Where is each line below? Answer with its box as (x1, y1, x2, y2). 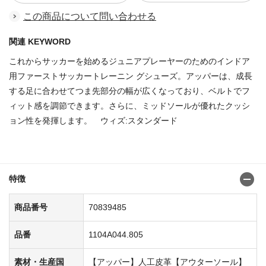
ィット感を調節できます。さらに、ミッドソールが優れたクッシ (9, 100, 250, 110)
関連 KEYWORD (9, 36, 71, 46)
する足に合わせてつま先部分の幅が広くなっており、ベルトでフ (9, 85, 250, 96)
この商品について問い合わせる (23, 11, 156, 21)
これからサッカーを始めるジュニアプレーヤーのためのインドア (9, 56, 250, 66)
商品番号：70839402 (9, 145, 88, 155)
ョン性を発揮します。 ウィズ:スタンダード (9, 115, 178, 125)
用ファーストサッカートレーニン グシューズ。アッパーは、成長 (9, 71, 252, 81)
